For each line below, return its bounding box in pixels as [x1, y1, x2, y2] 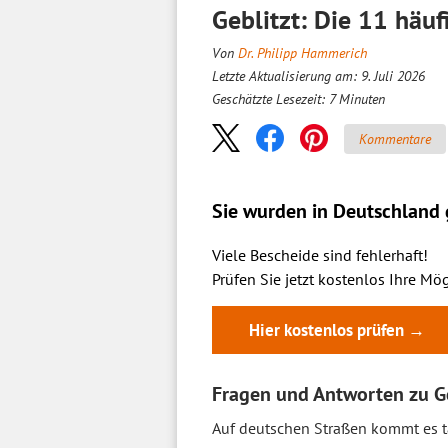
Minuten [339, 90, 385, 108]
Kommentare [359, 129, 431, 148]
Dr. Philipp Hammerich [238, 44, 367, 62]
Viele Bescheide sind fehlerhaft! [212, 245, 428, 265]
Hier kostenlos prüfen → [249, 319, 425, 341]
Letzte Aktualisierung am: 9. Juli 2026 [212, 67, 425, 85]
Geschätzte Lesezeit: [212, 90, 329, 108]
